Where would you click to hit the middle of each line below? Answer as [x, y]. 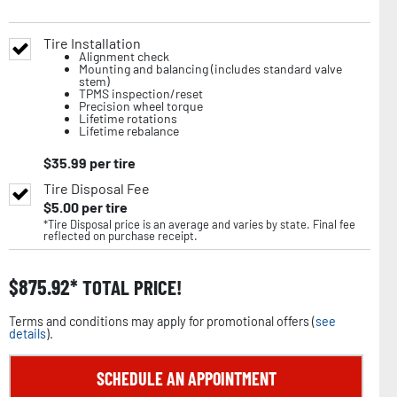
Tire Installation [92, 43]
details [27, 334]
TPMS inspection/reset [141, 94]
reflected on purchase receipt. [121, 236]
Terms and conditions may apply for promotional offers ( [162, 322]
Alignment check [124, 57]
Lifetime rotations [128, 119]
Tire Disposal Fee [97, 189]
